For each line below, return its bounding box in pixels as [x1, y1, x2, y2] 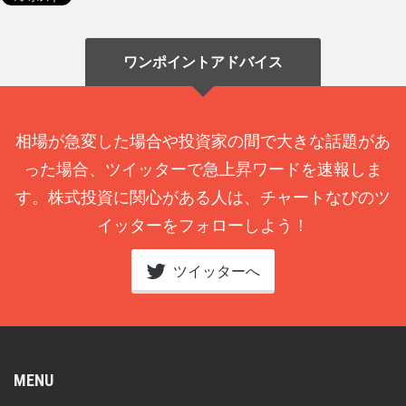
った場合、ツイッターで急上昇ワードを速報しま [24, 159, 382, 179]
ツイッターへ [169, 263, 260, 279]
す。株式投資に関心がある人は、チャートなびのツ [15, 188, 391, 207]
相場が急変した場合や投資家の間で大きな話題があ [15, 131, 391, 150]
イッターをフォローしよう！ [97, 216, 309, 235]
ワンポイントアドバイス [123, 53, 283, 70]
